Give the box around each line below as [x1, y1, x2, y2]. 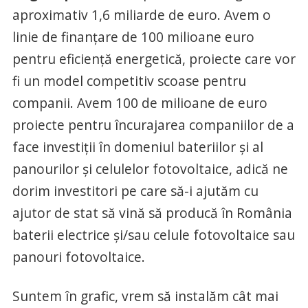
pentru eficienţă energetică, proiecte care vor [12, 49, 296, 68]
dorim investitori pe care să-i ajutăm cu [12, 181, 258, 200]
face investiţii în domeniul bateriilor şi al [12, 137, 263, 156]
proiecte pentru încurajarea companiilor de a [12, 115, 294, 134]
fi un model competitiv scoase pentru [12, 71, 246, 90]
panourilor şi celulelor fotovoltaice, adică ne [12, 159, 288, 178]
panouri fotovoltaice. [12, 247, 145, 266]
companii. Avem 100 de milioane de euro [12, 93, 267, 112]
